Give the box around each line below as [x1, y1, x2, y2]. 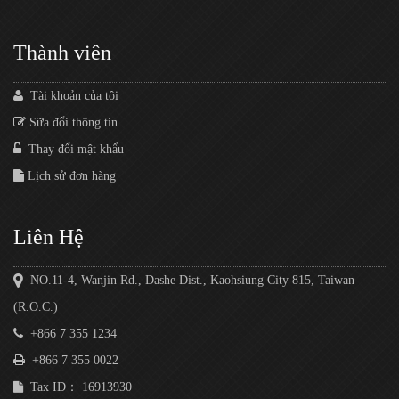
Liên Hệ [13, 225, 84, 249]
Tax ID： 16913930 [23, 380, 132, 395]
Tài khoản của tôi [23, 89, 118, 103]
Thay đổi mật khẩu [21, 142, 124, 157]
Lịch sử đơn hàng [24, 169, 116, 183]
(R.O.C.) [13, 300, 58, 314]
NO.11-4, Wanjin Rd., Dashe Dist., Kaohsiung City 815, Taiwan [23, 273, 354, 288]
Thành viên [13, 41, 111, 65]
